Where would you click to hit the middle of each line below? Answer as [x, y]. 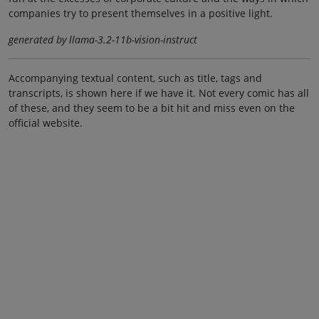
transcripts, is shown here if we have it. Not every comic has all [159, 93]
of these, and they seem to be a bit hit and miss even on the [152, 108]
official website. [46, 122]
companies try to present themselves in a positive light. [141, 13]
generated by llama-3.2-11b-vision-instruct [103, 39]
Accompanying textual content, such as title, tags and [135, 78]
